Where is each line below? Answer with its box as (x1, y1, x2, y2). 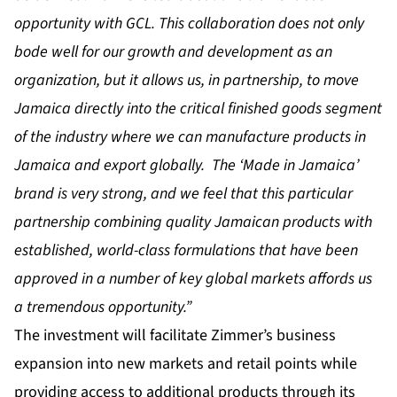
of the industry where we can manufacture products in (14, 125, 366, 148)
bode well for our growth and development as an (14, 40, 332, 63)
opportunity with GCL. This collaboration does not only (14, 12, 364, 35)
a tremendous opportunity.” (14, 295, 191, 318)
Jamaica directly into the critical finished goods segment (14, 97, 382, 120)
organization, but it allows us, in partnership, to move (14, 68, 359, 91)
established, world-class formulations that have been (14, 238, 358, 261)
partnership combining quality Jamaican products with (14, 210, 372, 233)
